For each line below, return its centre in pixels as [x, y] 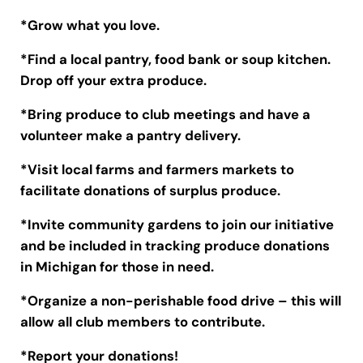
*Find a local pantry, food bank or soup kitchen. [175, 60]
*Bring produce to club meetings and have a [165, 115]
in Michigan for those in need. [117, 267]
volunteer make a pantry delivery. [130, 136]
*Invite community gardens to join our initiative [177, 225]
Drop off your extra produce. [113, 81]
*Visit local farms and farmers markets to [157, 170]
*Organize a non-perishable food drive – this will [180, 301]
